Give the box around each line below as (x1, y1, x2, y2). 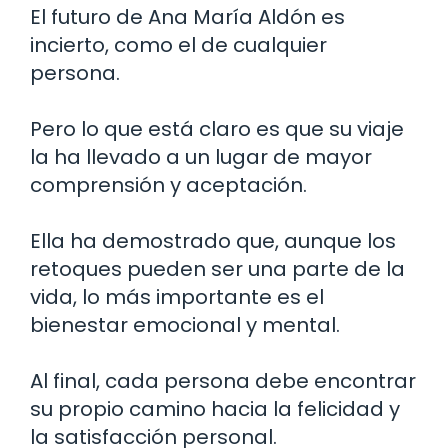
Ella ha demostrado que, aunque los (30, 226, 396, 255)
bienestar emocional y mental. (30, 310, 340, 339)
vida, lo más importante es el (30, 282, 324, 311)
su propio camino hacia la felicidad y (30, 394, 400, 423)
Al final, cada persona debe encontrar (30, 366, 416, 395)
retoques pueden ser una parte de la (30, 254, 405, 283)
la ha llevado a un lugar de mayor (30, 142, 372, 171)
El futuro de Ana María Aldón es (30, 2, 345, 31)
